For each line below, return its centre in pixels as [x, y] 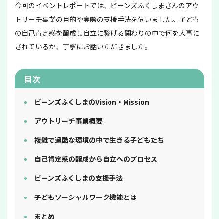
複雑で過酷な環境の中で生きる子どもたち [99, 140]
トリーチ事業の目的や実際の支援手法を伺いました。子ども [107, 19]
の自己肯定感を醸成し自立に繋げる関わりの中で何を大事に [107, 33]
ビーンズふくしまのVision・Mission [92, 101]
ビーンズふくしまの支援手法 [78, 178]
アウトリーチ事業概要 [68, 120]
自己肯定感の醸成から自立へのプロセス [96, 159]
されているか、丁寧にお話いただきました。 [83, 46]
